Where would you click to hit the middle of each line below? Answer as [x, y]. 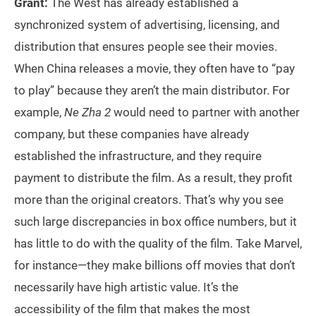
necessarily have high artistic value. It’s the [126, 287]
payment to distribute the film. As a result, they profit [153, 178]
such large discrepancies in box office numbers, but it [156, 221]
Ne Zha [81, 112]
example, [38, 112]
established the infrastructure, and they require [138, 156]
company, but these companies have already [132, 134]
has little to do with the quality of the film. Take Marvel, [158, 243]
